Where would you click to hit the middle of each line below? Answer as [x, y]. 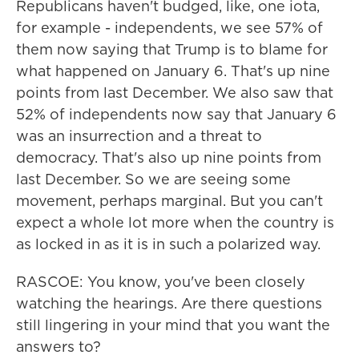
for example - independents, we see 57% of [169, 28]
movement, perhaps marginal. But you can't [169, 201]
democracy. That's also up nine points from [169, 157]
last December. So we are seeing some [153, 179]
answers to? [58, 347]
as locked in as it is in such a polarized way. [168, 244]
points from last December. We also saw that [175, 93]
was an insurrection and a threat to [139, 136]
